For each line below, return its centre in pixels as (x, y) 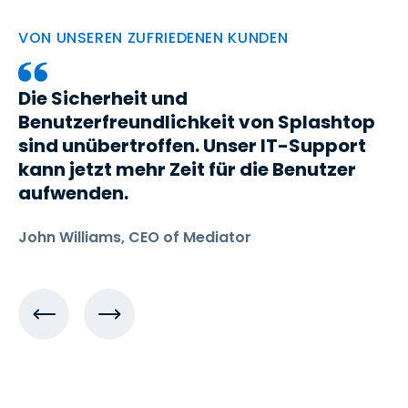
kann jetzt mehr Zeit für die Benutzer (187, 169)
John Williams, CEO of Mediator (135, 237)
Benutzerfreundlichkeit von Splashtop (197, 122)
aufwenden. (73, 193)
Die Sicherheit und (103, 98)
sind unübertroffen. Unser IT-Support (192, 146)
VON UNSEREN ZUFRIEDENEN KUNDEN (153, 38)
